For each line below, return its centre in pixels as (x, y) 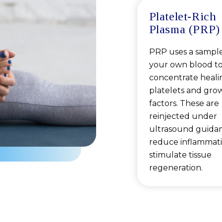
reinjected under (183, 116)
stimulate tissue (180, 155)
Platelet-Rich (183, 17)
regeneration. (176, 168)
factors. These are (184, 104)
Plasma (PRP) (184, 29)
